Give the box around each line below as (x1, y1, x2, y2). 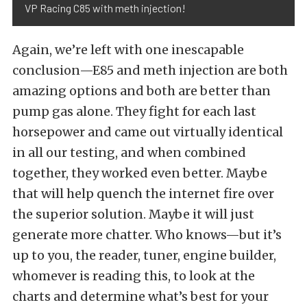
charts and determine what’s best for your (12, 288, 269, 304)
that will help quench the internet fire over (12, 185, 274, 201)
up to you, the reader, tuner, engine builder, (12, 247, 276, 263)
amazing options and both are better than (12, 82, 271, 99)
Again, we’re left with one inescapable (12, 41, 244, 58)
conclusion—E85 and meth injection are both (12, 62, 288, 78)
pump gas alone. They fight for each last (12, 103, 256, 119)
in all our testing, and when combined (12, 144, 246, 160)
